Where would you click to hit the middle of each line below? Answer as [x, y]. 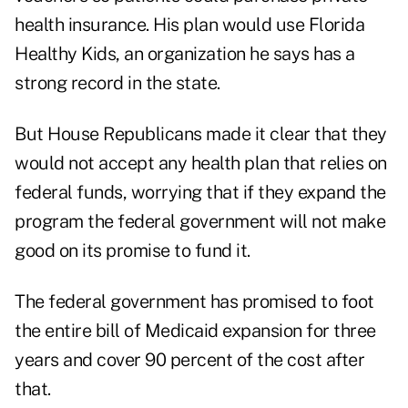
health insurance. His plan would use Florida [189, 25]
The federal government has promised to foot [194, 302]
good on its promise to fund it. [133, 251]
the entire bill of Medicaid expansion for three [195, 331]
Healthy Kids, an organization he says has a [185, 54]
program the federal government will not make [200, 222]
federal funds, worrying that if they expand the [200, 193]
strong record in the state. [117, 83]
